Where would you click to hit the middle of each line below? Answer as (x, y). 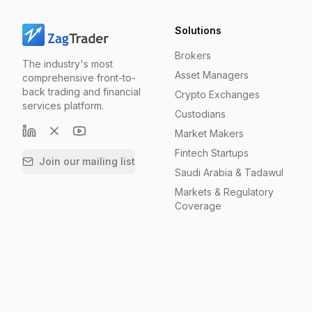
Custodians (200, 114)
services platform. (63, 106)
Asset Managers (211, 75)
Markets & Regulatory (224, 192)
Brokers (193, 55)
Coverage (198, 206)
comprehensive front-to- (79, 78)
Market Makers (209, 133)
